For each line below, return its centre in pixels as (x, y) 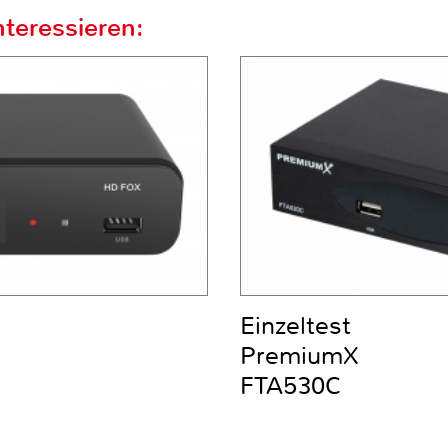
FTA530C (291, 385)
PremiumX (299, 355)
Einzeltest (295, 325)
